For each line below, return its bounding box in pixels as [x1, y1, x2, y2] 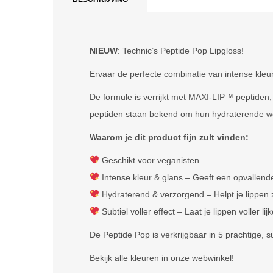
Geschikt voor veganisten [99, 155, 199, 165]
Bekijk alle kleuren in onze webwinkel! [90, 253, 234, 263]
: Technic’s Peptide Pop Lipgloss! [118, 46, 244, 55]
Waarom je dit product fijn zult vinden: [90, 132, 249, 142]
